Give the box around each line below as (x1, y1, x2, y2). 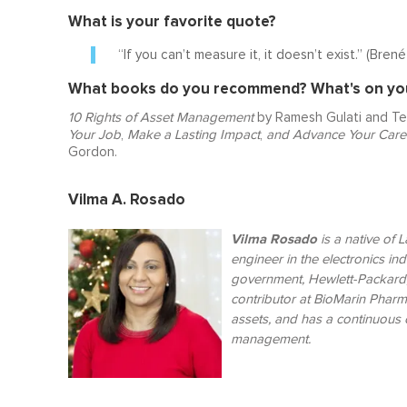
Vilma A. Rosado (67, 189, 185, 209)
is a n (316, 232, 352, 246)
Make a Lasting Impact (126, 127, 260, 142)
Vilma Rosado (230, 230, 317, 247)
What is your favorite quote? (67, 11, 276, 31)
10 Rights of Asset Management (67, 110, 253, 124)
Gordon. (67, 144, 117, 159)
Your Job (67, 127, 121, 142)
